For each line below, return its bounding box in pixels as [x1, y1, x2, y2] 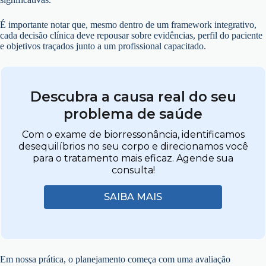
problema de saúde [64, 106, 202, 122]
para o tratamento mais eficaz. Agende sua [33, 153, 233, 164]
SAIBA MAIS [104, 191, 162, 202]
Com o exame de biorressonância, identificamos [21, 129, 245, 140]
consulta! [111, 164, 155, 176]
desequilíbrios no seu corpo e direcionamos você [18, 141, 248, 152]
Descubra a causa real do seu [30, 88, 236, 105]
